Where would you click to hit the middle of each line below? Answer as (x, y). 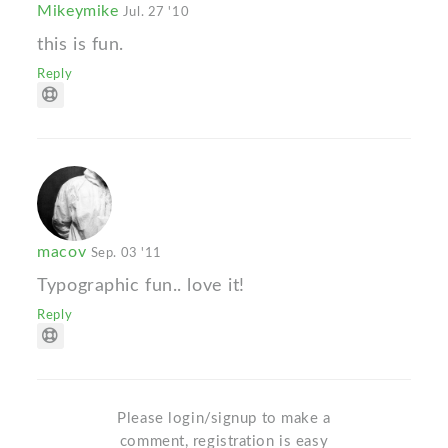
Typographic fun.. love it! (141, 286)
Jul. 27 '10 (156, 12)
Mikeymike (80, 11)
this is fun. (81, 45)
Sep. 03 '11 (126, 253)
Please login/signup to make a (224, 419)
